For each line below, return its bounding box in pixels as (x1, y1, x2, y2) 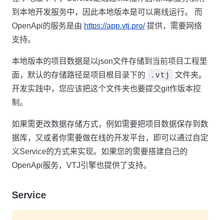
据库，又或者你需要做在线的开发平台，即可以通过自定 (12, 134, 208, 142)
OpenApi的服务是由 (12, 22, 84, 30)
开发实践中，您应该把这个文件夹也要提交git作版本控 (12, 84, 201, 93)
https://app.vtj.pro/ (84, 22, 145, 30)
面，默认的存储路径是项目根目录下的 (12, 71, 147, 79)
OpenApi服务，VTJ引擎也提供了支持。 (12, 161, 151, 169)
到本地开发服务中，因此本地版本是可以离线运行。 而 (12, 8, 202, 16)
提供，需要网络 (145, 22, 202, 30)
